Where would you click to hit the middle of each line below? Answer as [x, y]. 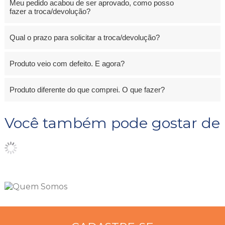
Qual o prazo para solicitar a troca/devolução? [84, 37]
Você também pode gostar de [112, 123]
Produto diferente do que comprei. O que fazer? [87, 89]
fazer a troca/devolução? [50, 11]
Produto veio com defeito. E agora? [67, 63]
